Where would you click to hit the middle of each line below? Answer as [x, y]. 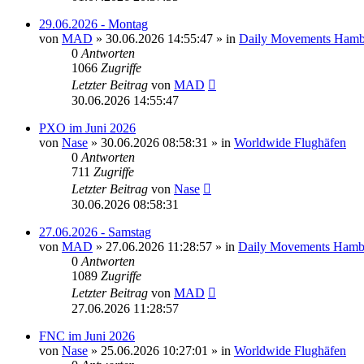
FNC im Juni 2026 [87, 336]
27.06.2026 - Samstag [95, 232]
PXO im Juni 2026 [87, 128]
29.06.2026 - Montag [93, 24]
